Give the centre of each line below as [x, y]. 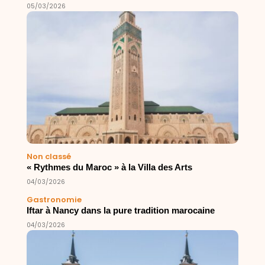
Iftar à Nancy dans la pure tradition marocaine [120, 211]
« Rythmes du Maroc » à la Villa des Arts [109, 167]
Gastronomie [54, 200]
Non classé [49, 156]
